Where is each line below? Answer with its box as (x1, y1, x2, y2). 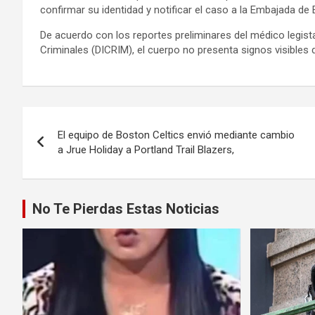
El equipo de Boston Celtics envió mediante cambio (58, 128, 295, 141)
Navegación (22, 106, 140, 134)
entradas (22, 164, 110, 191)
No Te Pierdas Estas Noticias (32, 200, 219, 217)
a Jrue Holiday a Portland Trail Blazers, (58, 143, 234, 156)
